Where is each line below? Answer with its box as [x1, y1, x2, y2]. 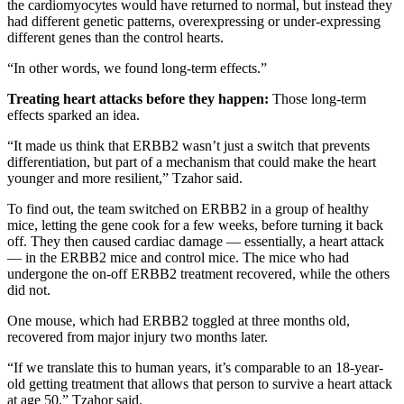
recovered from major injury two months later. [7, 328, 268, 344]
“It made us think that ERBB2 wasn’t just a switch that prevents [7, 137, 370, 153]
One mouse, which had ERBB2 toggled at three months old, [7, 312, 350, 328]
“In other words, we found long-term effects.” [7, 60, 267, 76]
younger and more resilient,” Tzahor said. [7, 170, 243, 186]
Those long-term [272, 90, 366, 106]
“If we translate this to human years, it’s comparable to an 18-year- [7, 359, 383, 375]
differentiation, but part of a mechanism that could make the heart [7, 153, 376, 170]
